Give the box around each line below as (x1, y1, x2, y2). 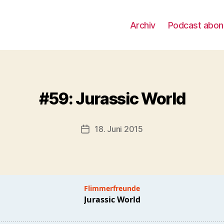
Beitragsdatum (84, 125, 139, 135)
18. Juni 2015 (94, 124, 143, 134)
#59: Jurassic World (38, 89, 185, 108)
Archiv (129, 19, 155, 30)
